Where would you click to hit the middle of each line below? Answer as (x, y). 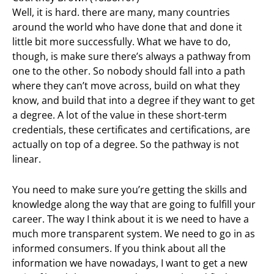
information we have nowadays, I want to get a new (130, 263)
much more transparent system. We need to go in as (134, 234)
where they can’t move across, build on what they (126, 86)
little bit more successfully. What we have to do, (121, 42)
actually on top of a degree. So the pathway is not (126, 145)
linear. (27, 159)
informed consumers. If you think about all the (119, 249)
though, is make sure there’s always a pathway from (131, 57)
